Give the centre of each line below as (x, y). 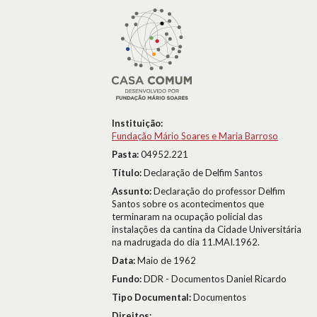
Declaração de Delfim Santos (203, 173)
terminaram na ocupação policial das (187, 217)
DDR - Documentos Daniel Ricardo (215, 279)
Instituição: (137, 123)
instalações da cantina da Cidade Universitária (207, 229)
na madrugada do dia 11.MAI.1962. (186, 242)
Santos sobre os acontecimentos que (188, 204)
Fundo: (128, 279)
